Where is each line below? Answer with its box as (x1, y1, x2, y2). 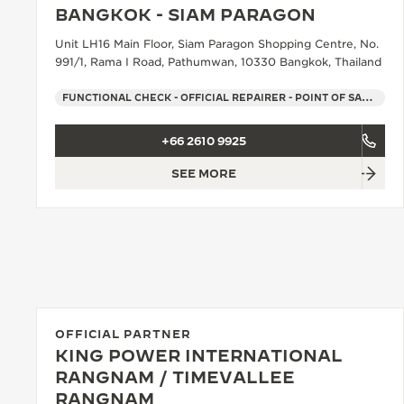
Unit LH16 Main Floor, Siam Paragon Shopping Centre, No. (55, 37, 379, 51)
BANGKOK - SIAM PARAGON (55, 5, 316, 25)
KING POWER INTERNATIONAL (55, 346, 343, 366)
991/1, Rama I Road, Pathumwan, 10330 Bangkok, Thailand (55, 55, 381, 69)
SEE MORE (171, 167, 236, 180)
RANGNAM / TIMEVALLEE (55, 368, 295, 388)
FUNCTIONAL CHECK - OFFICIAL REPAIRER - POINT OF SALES (362, 92, 373, 104)
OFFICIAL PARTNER (55, 327, 191, 341)
